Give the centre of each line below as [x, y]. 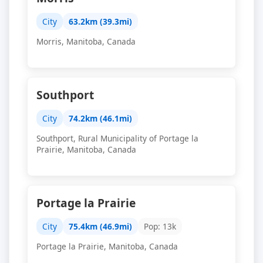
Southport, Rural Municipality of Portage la [117, 138]
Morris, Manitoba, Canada [86, 41]
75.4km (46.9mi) [100, 226]
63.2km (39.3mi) [100, 21]
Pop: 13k [160, 226]
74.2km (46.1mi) [100, 118]
